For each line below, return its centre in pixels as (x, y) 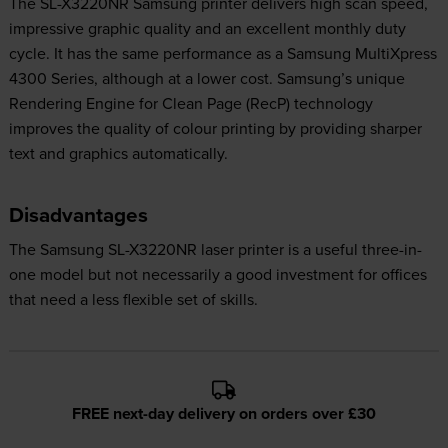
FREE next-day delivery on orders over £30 (224, 414)
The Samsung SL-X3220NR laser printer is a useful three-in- (215, 249)
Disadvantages (78, 215)
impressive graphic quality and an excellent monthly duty (207, 28)
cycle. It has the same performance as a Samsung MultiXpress (222, 53)
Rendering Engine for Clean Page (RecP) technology (190, 103)
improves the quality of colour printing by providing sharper (215, 128)
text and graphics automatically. (118, 153)
